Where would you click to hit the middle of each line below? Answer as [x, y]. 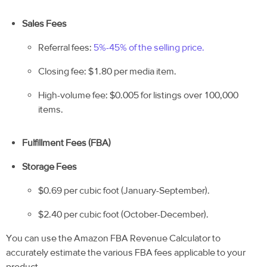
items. [51, 109]
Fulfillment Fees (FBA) [67, 142]
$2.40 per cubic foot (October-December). [124, 214]
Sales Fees [45, 23]
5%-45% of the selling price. [149, 47]
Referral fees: [66, 47]
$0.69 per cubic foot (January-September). [124, 190]
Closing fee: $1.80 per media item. [108, 71]
